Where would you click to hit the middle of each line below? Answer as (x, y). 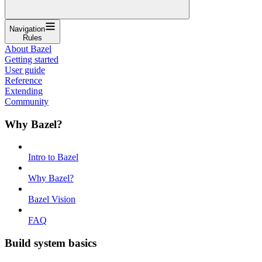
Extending (24, 91)
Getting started (32, 59)
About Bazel (28, 49)
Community (27, 101)
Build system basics (51, 243)
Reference (23, 80)
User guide (25, 70)
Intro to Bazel (53, 157)
